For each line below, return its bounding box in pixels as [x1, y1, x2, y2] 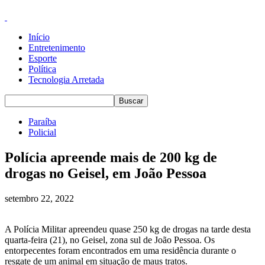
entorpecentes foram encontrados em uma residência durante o [5, 245, 236, 256]
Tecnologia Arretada [28, 75, 104, 85]
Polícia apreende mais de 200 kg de [5, 149, 217, 165]
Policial [28, 127, 56, 137]
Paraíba [28, 117, 56, 127]
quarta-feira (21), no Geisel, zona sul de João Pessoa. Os [5, 234, 215, 245]
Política [28, 64, 56, 74]
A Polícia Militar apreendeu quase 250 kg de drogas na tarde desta [5, 224, 251, 234]
